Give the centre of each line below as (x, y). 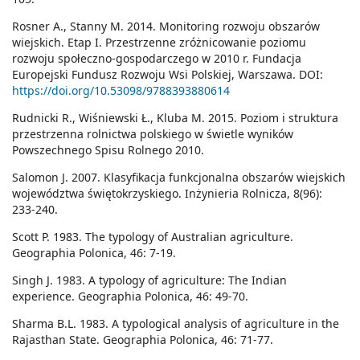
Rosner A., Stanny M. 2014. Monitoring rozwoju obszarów (166, 27)
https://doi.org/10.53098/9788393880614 (121, 91)
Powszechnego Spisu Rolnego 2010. (108, 150)
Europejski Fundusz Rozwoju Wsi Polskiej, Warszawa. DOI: (168, 75)
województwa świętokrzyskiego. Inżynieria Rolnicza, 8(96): (167, 194)
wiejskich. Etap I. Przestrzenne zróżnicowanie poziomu (159, 43)
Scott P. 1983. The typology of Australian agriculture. (153, 237)
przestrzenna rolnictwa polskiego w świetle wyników (153, 134)
